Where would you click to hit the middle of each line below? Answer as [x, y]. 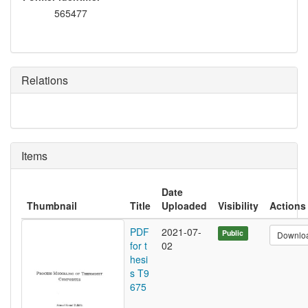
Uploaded [184, 206]
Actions [288, 206]
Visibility [238, 206]
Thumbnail [52, 206]
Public [233, 233]
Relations [45, 80]
